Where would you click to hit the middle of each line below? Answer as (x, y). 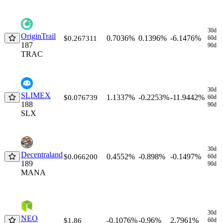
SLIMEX (36, 95)
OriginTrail (38, 36)
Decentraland (42, 154)
